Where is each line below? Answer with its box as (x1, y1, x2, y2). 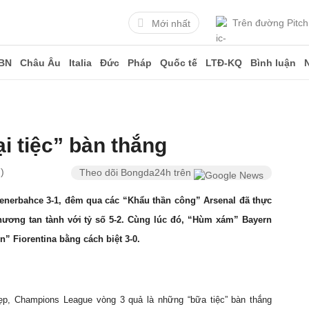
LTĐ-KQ (206, 57, 242, 68)
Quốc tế (160, 57, 197, 68)
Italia (69, 57, 92, 68)
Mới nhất (152, 17, 190, 29)
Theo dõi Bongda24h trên (79, 167, 195, 178)
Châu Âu (20, 57, 61, 68)
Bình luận (250, 57, 296, 68)
